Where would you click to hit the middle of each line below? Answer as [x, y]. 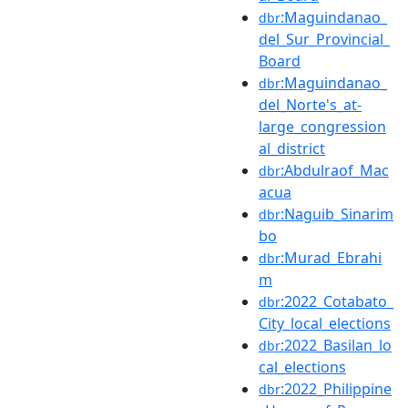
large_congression [322, 126]
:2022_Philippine [336, 388]
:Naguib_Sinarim [337, 214]
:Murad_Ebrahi [331, 257]
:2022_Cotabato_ [337, 301]
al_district [292, 148]
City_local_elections [325, 323]
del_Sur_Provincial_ [324, 39]
